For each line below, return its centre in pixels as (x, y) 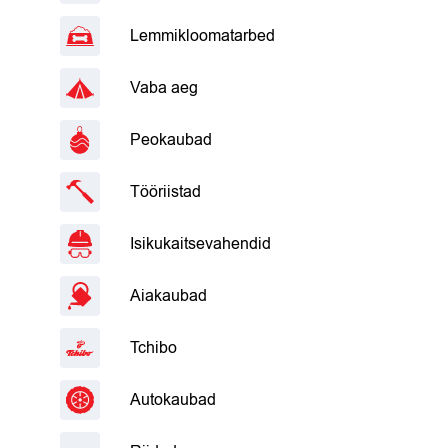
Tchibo (153, 348)
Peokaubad (171, 140)
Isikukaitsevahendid (200, 244)
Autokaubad (173, 400)
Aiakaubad (168, 296)
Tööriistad (165, 192)
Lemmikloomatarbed (202, 36)
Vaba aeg (164, 88)
